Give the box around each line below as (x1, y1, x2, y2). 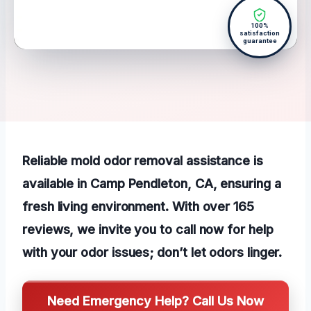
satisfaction (239, 29, 280, 37)
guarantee (242, 37, 277, 45)
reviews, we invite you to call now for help (22, 221, 274, 237)
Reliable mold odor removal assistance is (22, 153, 263, 169)
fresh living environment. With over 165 (22, 199, 254, 215)
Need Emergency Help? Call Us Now (47, 293, 264, 309)
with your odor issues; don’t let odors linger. (22, 244, 283, 260)
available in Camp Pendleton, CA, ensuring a (22, 176, 281, 192)
